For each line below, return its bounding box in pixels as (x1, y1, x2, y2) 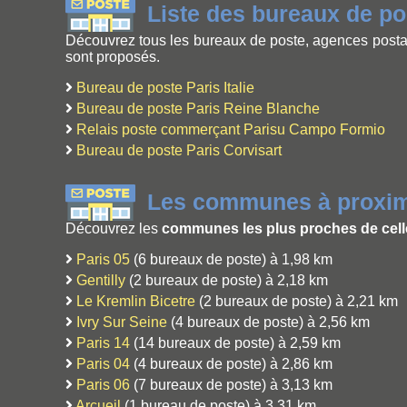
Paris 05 (76, 252, 130, 268)
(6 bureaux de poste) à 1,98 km (130, 252, 333, 268)
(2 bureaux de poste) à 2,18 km (125, 273, 328, 289)
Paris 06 (76, 377, 130, 393)
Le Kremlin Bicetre (76, 293, 195, 310)
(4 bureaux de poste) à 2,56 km (167, 314, 370, 331)
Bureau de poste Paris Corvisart (76, 142, 282, 158)
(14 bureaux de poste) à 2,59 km (130, 335, 341, 352)
